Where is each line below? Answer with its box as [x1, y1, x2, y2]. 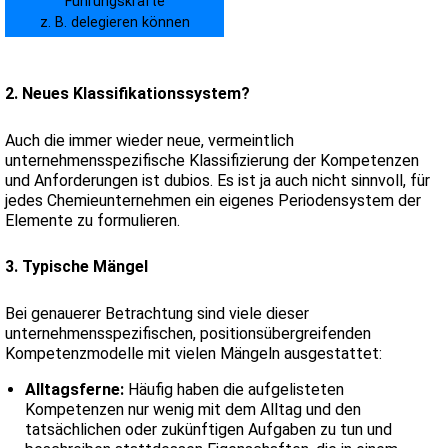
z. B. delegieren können [39, 14, 190, 32]
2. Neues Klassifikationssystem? [5, 83, 250, 103]
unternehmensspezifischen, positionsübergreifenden [5, 323, 371, 343]
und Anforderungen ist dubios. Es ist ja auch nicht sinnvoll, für [5, 170, 430, 190]
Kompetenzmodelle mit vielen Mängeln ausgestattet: [5, 343, 382, 363]
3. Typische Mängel [5, 257, 148, 277]
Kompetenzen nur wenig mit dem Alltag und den [25, 399, 361, 419]
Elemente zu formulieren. [5, 210, 180, 230]
